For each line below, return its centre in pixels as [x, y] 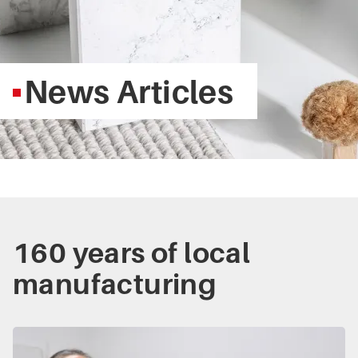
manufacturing [115, 284]
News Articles [129, 91]
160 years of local [132, 253]
